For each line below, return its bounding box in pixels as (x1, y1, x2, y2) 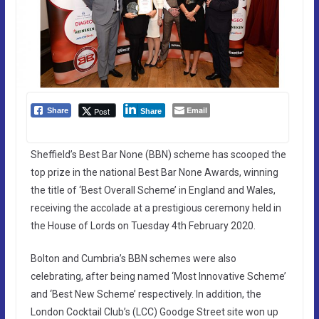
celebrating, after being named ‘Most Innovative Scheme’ (30, 270, 286, 282)
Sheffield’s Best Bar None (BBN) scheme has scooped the (30, 148, 286, 160)
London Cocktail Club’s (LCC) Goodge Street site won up (30, 305, 278, 318)
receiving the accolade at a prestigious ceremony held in (30, 202, 281, 214)
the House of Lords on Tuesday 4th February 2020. (30, 219, 256, 231)
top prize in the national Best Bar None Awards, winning (30, 166, 278, 178)
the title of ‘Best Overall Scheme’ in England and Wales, (30, 184, 276, 196)
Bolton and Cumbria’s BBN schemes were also (30, 252, 236, 264)
